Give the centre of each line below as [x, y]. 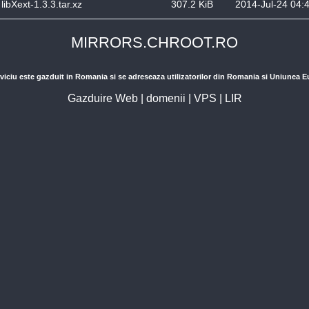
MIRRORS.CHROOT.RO [154, 42]
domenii [166, 98]
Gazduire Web [102, 98]
